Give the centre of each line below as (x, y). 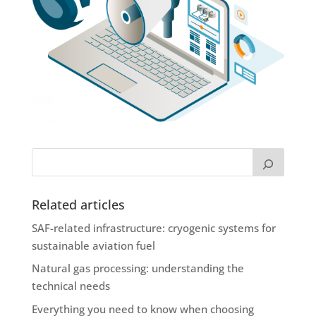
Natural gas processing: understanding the (138, 268)
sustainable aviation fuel (93, 245)
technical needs (71, 286)
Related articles (78, 204)
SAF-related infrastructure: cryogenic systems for (153, 227)
